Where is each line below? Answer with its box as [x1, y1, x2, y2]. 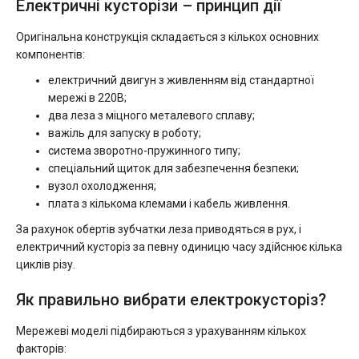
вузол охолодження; [48, 179, 156, 192]
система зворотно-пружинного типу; [48, 144, 240, 157]
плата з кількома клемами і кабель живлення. [48, 197, 290, 210]
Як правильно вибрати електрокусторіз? [16, 290, 326, 309]
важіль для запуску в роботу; [48, 127, 201, 139]
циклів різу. [16, 258, 75, 271]
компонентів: [16, 48, 85, 61]
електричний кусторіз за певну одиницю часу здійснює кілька [16, 240, 342, 253]
